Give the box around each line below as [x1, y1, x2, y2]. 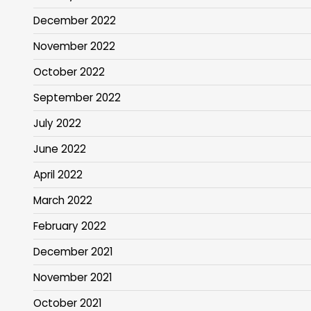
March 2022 [33, 193, 92, 208]
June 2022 [33, 142, 86, 157]
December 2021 [33, 244, 113, 260]
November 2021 [33, 270, 112, 285]
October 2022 [33, 65, 105, 80]
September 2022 [33, 90, 121, 106]
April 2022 [33, 167, 83, 183]
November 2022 [33, 39, 115, 54]
